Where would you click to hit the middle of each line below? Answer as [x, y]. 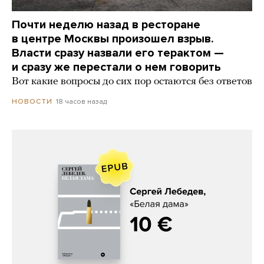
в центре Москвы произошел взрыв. [113, 39]
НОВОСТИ [32, 101]
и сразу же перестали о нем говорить [116, 67]
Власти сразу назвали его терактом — [118, 53]
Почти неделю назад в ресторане [106, 24]
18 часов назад [81, 101]
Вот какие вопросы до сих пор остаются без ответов [132, 81]
